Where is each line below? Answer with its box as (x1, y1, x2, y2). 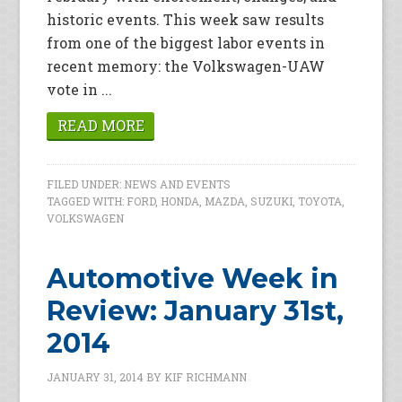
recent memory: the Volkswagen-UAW (47, 57, 326, 76)
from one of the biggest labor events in (47, 33, 326, 53)
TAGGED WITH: (47, 194, 127, 209)
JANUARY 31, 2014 (47, 370, 144, 385)
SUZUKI (250, 194, 293, 209)
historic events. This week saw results (47, 10, 325, 30)
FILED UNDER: (47, 177, 125, 192)
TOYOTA (298, 194, 343, 209)
